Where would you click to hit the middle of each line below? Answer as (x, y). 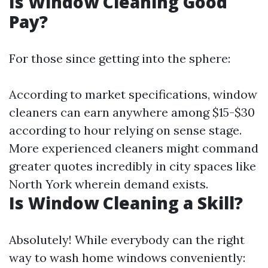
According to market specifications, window (133, 94)
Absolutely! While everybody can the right (127, 240)
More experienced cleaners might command (134, 148)
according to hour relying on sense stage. (125, 130)
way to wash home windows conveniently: (127, 258)
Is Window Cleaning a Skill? (126, 203)
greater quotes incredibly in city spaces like (133, 166)
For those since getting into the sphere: (120, 58)
